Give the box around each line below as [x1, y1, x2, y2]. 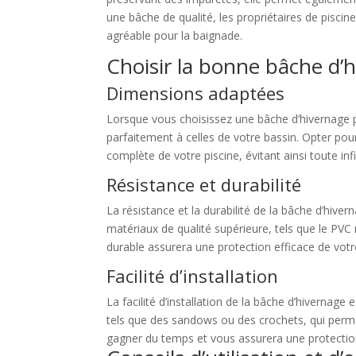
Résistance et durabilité [106, 172, 302, 197]
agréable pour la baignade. [106, 28, 243, 44]
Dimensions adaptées [106, 81, 285, 106]
